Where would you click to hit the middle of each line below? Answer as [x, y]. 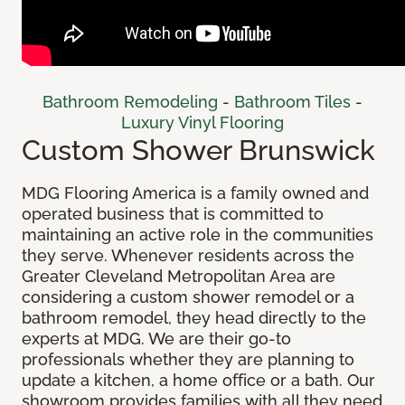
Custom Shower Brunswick [198, 150]
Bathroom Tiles [295, 102]
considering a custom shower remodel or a [188, 297]
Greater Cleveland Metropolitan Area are [179, 277]
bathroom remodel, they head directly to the [194, 318]
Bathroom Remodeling [132, 102]
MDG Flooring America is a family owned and [195, 193]
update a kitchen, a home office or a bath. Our [198, 381]
